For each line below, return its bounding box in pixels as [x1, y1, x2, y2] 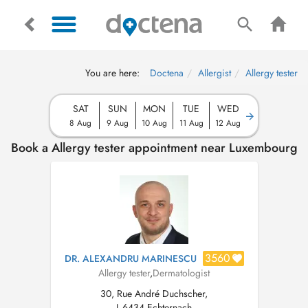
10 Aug [142, 117, 167, 129]
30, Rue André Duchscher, [100, 287, 208, 300]
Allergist [198, 66, 231, 80]
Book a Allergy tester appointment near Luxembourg [10, 139, 298, 157]
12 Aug [215, 117, 241, 129]
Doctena [150, 66, 184, 80]
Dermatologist [153, 266, 210, 280]
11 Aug [179, 117, 203, 129]
